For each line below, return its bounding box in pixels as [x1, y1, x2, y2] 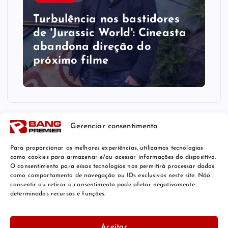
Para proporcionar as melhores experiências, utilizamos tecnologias [10, 145, 204, 151]
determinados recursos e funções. [10, 190, 106, 197]
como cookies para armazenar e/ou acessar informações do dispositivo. [10, 154, 216, 160]
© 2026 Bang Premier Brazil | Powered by [22, 205, 161, 212]
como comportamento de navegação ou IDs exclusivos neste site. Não [10, 172, 211, 179]
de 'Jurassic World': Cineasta [33, 27, 187, 40]
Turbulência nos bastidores [33, 14, 180, 26]
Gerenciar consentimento [70, 123, 158, 131]
